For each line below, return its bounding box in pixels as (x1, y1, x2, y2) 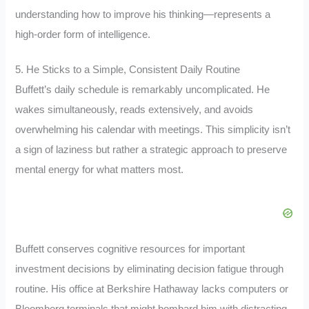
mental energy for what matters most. (15, 163, 184, 175)
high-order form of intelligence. (15, 28, 151, 40)
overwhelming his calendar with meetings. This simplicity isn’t (15, 123, 291, 135)
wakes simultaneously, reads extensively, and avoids (15, 103, 254, 115)
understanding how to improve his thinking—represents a (15, 8, 271, 20)
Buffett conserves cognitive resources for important (15, 243, 246, 255)
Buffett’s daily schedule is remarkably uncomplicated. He (15, 83, 270, 95)
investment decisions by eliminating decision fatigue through (15, 263, 284, 275)
